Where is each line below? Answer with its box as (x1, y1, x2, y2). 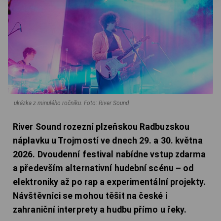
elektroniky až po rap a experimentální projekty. (13, 177, 206, 187)
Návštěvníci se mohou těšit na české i (13, 190, 167, 201)
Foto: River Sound (84, 99, 129, 107)
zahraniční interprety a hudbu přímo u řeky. (13, 204, 187, 215)
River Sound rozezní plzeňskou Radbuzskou (13, 121, 190, 132)
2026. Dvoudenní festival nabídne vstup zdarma (13, 149, 206, 159)
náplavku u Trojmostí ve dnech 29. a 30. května (13, 135, 203, 146)
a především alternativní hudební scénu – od (13, 163, 194, 173)
